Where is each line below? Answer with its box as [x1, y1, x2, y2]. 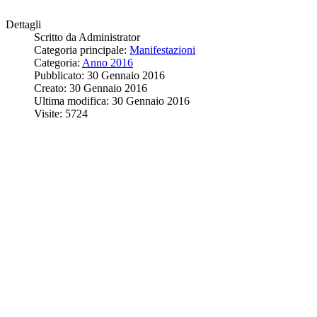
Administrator [79, 31, 140, 44]
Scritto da [34, 31, 79, 44]
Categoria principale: [34, 44, 129, 57]
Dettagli [6, 18, 41, 31]
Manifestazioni [129, 44, 195, 57]
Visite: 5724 [34, 108, 88, 120]
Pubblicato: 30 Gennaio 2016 [34, 69, 165, 82]
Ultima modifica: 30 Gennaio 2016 [34, 95, 190, 108]
